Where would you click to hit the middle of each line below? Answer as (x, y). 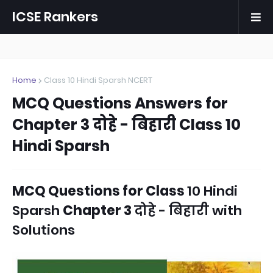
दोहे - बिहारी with (188, 211)
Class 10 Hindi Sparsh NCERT (98, 80)
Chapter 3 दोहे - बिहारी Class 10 (126, 125)
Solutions (44, 230)
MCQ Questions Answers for (120, 103)
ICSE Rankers (55, 17)
